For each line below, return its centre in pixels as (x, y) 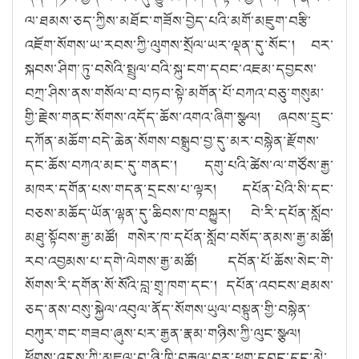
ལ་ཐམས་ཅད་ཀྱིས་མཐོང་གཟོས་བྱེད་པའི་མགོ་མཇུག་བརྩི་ (168, 20)
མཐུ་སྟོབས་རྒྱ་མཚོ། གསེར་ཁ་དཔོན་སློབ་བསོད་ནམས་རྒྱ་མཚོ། (179, 237)
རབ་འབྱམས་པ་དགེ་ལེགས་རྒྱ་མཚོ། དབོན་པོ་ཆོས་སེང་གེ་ (179, 261)
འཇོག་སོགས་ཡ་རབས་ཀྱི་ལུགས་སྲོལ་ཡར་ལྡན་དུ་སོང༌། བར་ (179, 44)
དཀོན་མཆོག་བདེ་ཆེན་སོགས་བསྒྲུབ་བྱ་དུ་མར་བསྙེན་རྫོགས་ (172, 141)
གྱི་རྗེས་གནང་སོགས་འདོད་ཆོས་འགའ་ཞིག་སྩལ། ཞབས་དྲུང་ (179, 117)
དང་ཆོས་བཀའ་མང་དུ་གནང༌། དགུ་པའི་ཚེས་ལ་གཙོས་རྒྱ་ (179, 165)
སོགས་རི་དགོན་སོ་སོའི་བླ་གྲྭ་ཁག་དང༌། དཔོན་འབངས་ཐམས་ (179, 285)
